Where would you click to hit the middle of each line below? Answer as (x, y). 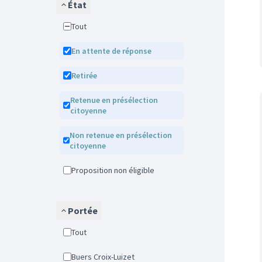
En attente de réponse (113, 51)
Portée (83, 211)
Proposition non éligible (115, 170)
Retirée (87, 75)
